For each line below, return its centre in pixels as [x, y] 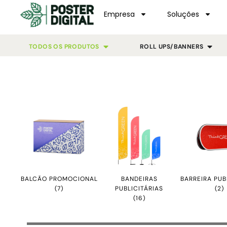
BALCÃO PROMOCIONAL [59, 179]
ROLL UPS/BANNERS [172, 46]
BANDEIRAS [139, 179]
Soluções [183, 14]
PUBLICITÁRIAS [139, 188]
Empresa [119, 14]
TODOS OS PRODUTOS [64, 46]
